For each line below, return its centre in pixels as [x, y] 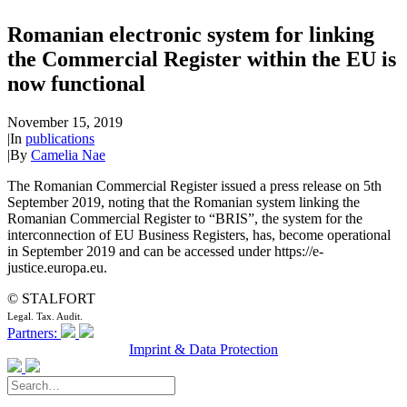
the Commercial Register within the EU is [202, 59]
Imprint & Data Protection [203, 349]
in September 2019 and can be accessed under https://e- [165, 251]
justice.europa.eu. [57, 267]
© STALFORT [51, 298]
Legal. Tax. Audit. [45, 316]
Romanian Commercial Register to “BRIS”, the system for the [185, 218]
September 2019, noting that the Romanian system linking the [184, 202]
